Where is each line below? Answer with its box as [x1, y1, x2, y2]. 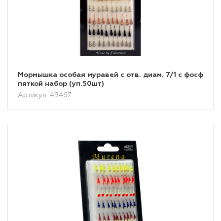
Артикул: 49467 [18, 92, 72, 99]
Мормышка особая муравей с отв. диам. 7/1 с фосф [18, 72, 203, 78]
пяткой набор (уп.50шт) [18, 80, 104, 87]
